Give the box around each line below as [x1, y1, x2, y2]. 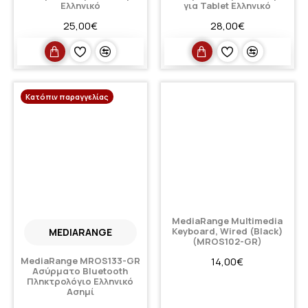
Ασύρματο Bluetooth [32, 265, 129, 278]
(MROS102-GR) [192, 235, 263, 248]
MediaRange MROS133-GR [20, 254, 140, 267]
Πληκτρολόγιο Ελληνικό [27, 275, 134, 288]
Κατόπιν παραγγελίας [25, 91, 109, 102]
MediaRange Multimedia [172, 214, 283, 228]
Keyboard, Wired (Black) [172, 225, 283, 238]
